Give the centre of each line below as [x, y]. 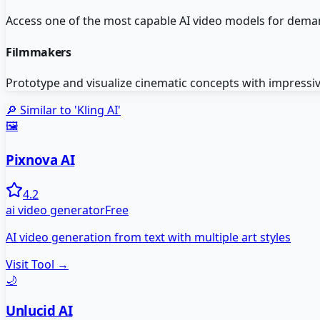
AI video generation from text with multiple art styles [148, 237]
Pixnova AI [40, 159]
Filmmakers [39, 52]
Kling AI [97, 110]
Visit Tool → [37, 265]
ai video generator [55, 210]
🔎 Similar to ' [41, 110]
